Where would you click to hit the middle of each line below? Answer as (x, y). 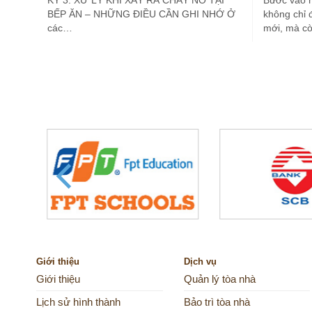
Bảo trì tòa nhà (217, 303)
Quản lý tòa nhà (219, 280)
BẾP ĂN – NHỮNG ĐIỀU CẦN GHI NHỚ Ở (141, 14)
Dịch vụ (200, 262)
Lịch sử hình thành (78, 303)
